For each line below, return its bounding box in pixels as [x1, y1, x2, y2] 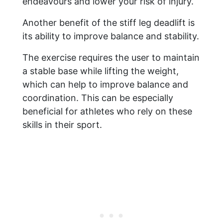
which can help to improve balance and [22, 79, 188, 90]
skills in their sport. [22, 119, 102, 130]
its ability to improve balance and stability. [22, 31, 199, 42]
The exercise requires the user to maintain [22, 52, 200, 63]
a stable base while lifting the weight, [22, 66, 179, 77]
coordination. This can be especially [22, 93, 173, 104]
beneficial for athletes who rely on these [22, 106, 192, 117]
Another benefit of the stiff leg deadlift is [22, 17, 195, 28]
